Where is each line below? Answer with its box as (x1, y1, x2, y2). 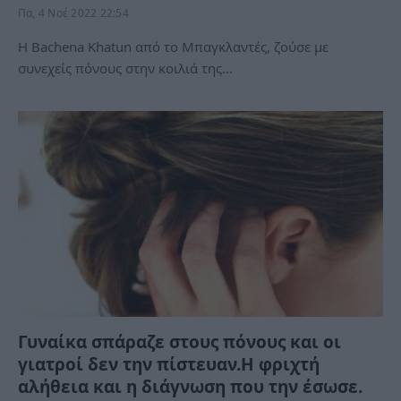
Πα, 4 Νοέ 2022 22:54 (18, 5, 129, 21)
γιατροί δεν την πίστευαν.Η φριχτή (18, 352, 320, 376)
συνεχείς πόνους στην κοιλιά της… (18, 59, 233, 77)
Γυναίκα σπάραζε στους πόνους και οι (18, 329, 341, 354)
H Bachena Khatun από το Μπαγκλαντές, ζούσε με (18, 38, 328, 55)
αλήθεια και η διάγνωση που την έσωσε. (18, 374, 363, 398)
